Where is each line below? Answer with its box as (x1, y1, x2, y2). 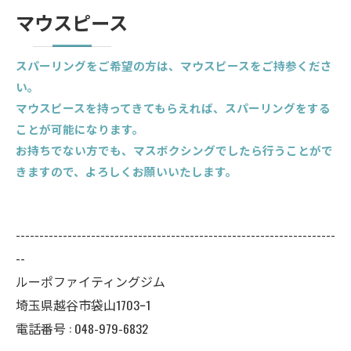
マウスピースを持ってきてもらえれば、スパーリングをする (16, 100, 331, 116)
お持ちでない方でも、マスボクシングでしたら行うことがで (16, 142, 333, 158)
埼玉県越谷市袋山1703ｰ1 (16, 295, 150, 314)
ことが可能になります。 (16, 121, 144, 137)
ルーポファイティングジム (16, 272, 165, 291)
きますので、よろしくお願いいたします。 (16, 163, 237, 179)
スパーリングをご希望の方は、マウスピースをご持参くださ (16, 57, 332, 74)
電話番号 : (16, 319, 74, 338)
